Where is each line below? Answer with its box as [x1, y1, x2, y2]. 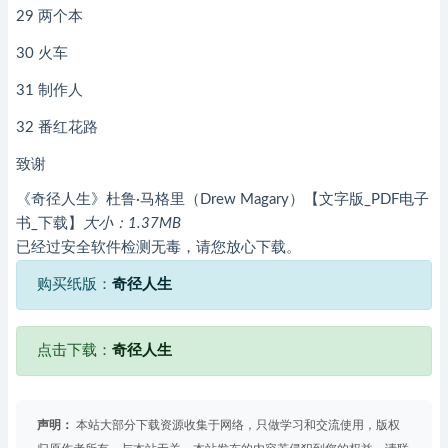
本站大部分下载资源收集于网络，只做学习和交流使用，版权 [73, 419, 400, 431]
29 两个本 [16, 9, 83, 24]
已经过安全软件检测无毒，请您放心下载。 [16, 240, 301, 255]
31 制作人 [16, 83, 83, 98]
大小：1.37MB [83, 216, 181, 231]
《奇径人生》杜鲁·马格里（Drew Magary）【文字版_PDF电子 [16, 192, 429, 207]
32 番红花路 [16, 120, 98, 135]
